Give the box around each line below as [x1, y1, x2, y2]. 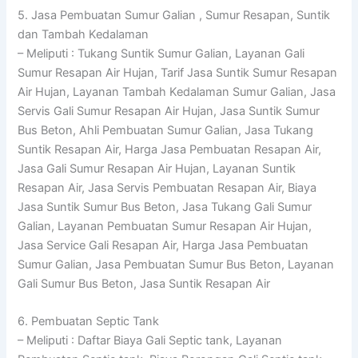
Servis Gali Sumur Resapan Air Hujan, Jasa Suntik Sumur [18, 103, 320, 118]
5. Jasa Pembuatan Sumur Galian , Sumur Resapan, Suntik [18, 7, 331, 22]
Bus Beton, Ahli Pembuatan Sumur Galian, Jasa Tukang [18, 122, 314, 137]
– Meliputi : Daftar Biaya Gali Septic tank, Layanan [18, 332, 283, 348]
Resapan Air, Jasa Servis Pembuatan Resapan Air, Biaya [18, 180, 317, 195]
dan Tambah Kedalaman [18, 26, 149, 42]
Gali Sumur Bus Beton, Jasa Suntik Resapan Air [18, 276, 271, 291]
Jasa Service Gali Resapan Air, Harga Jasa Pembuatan [18, 237, 309, 253]
